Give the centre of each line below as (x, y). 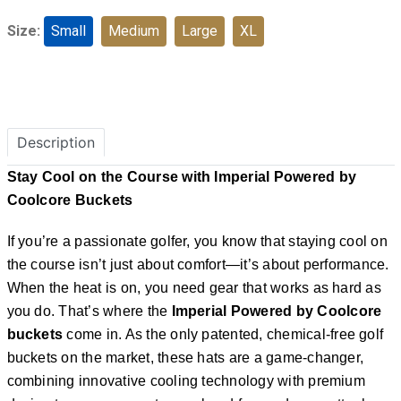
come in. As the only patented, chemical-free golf (223, 334)
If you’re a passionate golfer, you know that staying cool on (197, 241)
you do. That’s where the (89, 311)
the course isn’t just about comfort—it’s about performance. (198, 264)
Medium (133, 31)
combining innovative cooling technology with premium (186, 381)
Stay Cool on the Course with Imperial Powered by (182, 177)
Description (55, 142)
